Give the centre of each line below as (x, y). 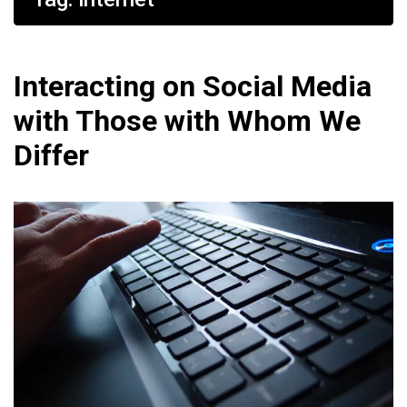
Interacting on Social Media (193, 87)
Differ (51, 156)
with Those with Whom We (187, 121)
